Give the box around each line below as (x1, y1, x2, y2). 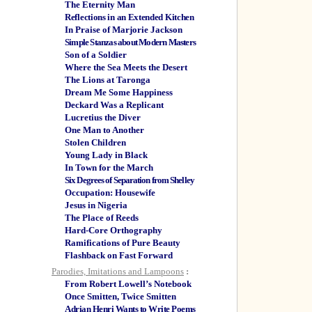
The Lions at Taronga (65, 75, 150, 85)
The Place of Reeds (65, 212, 139, 223)
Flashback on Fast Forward (65, 250, 173, 260)
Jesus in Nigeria (65, 200, 127, 210)
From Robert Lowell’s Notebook (65, 279, 192, 289)
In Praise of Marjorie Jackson (65, 24, 182, 35)
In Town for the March (65, 162, 153, 173)
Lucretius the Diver (65, 112, 141, 123)
